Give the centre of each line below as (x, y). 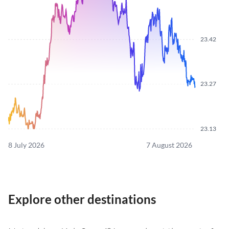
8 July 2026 (26, 145)
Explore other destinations (82, 199)
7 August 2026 (169, 145)
